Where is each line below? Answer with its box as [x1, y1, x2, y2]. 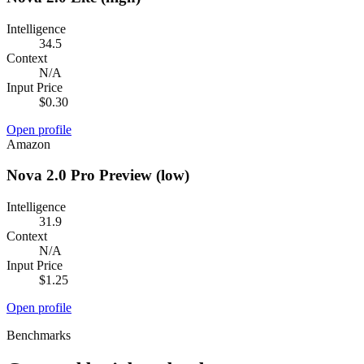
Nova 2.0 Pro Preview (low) [6, 167, 189, 184]
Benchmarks [6, 328, 71, 343]
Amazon [6, 136, 50, 151]
